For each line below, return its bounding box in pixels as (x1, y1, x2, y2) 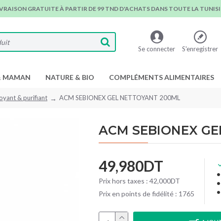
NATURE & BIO (45, 73, 94, 81)
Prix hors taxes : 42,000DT (99, 177, 180, 185)
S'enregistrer (182, 44, 218, 53)
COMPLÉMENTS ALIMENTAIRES (109, 73, 214, 81)
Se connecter (138, 44, 175, 53)
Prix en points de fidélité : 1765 (99, 189, 194, 198)
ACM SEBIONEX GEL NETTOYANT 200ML (59, 94, 180, 102)
